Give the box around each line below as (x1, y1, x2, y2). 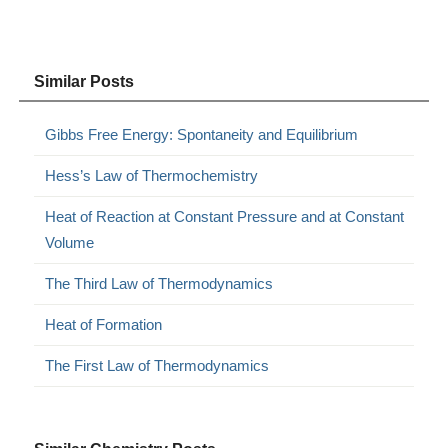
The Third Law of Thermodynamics (45, 275, 274, 293)
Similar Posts (34, 73, 135, 91)
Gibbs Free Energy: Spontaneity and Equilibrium (45, 126, 359, 144)
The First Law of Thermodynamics (45, 357, 270, 375)
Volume (45, 234, 95, 252)
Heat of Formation (45, 316, 163, 334)
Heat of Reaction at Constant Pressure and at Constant (45, 208, 405, 226)
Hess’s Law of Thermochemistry (45, 167, 259, 185)
